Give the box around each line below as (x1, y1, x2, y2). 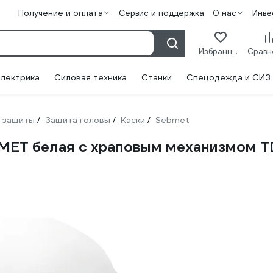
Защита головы (45, 115, 110, 126)
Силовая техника (54, 72, 127, 83)
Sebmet (155, 115, 190, 126)
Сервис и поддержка (118, 8, 204, 18)
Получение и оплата (18, 8, 103, 18)
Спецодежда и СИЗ (186, 72, 271, 83)
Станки (141, 72, 172, 83)
